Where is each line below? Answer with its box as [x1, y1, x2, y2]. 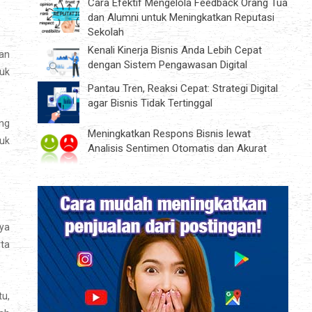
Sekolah [88, 25, 124, 38]
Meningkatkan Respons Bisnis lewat [88, 127, 251, 141]
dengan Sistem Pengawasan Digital [88, 58, 247, 71]
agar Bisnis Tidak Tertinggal [88, 97, 212, 110]
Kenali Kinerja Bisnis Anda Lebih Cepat [88, 43, 262, 56]
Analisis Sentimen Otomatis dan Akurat [88, 142, 267, 155]
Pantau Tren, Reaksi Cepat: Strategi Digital [88, 82, 278, 95]
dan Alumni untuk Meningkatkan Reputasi [88, 10, 274, 24]
